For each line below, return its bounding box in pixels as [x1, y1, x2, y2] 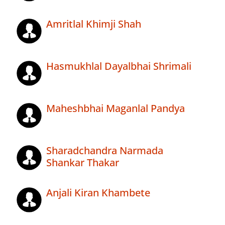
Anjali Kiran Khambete [46, 186, 150, 200]
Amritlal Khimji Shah [46, 17, 141, 31]
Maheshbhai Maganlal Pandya [46, 101, 185, 116]
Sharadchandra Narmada [46, 144, 163, 158]
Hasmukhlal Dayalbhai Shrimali [46, 59, 191, 73]
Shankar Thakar [46, 156, 119, 170]
